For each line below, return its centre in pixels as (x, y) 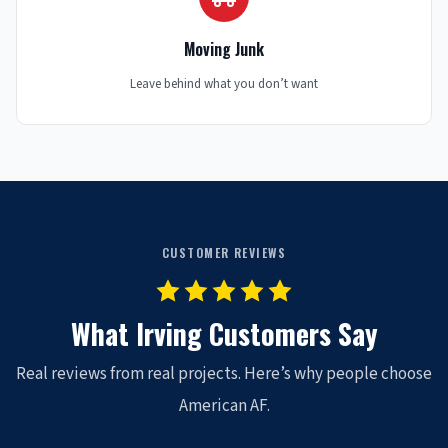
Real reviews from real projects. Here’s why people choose (224, 374)
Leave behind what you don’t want (224, 84)
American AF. (224, 406)
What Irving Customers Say (224, 334)
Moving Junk (224, 49)
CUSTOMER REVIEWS (224, 253)
